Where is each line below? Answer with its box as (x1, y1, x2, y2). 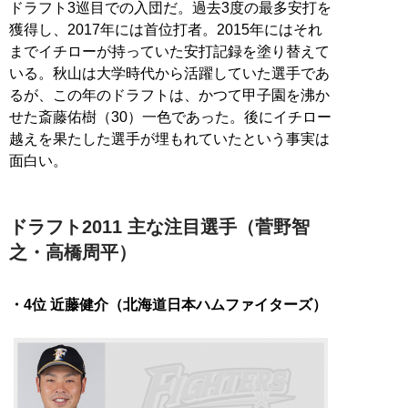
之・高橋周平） (9, 241, 137, 262)
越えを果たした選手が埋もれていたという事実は (9, 130, 330, 147)
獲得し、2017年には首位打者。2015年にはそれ (9, 21, 322, 37)
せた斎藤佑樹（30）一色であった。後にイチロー (9, 108, 331, 125)
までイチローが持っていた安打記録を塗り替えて (9, 43, 330, 59)
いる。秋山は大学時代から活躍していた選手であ (9, 65, 330, 81)
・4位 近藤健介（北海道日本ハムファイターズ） (9, 296, 327, 312)
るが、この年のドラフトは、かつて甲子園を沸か (9, 87, 330, 103)
